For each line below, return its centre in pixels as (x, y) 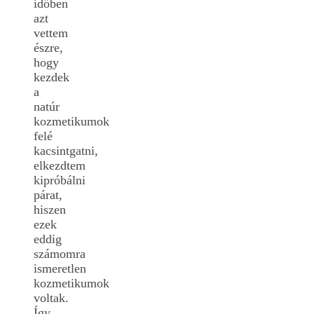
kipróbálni (60, 180)
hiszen (50, 210)
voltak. (51, 298)
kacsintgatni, (66, 151)
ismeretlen (60, 269)
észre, (48, 48)
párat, (48, 195)
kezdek (52, 77)
